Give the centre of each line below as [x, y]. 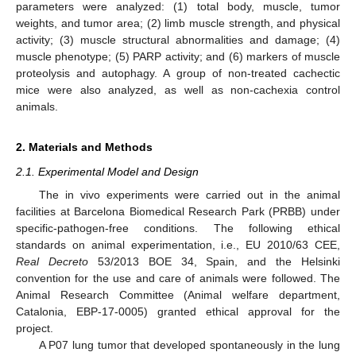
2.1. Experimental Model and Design [107, 172]
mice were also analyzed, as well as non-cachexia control [178, 90]
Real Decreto [52, 261]
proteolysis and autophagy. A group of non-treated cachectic [178, 74]
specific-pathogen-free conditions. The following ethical [178, 228]
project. [35, 328]
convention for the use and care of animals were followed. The [178, 278]
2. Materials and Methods [84, 147]
